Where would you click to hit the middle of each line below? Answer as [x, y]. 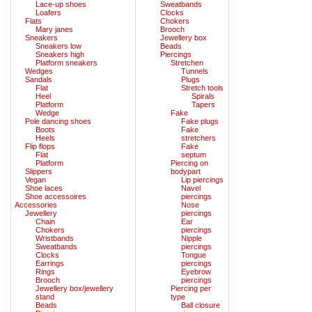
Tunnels [195, 71]
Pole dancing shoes [58, 121]
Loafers [48, 12]
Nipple [192, 238]
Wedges [39, 71]
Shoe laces [44, 188]
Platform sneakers [67, 62]
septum [194, 154]
